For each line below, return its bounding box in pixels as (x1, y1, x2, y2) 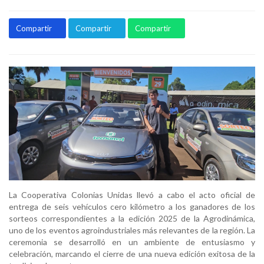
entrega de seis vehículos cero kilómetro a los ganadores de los (9, 202, 255, 212)
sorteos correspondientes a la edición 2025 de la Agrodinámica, (9, 213, 255, 224)
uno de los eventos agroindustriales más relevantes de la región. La (9, 225, 255, 236)
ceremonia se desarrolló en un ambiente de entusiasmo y (9, 237, 255, 247)
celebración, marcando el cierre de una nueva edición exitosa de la (9, 249, 255, 259)
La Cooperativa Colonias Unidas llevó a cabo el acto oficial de (9, 190, 255, 200)
